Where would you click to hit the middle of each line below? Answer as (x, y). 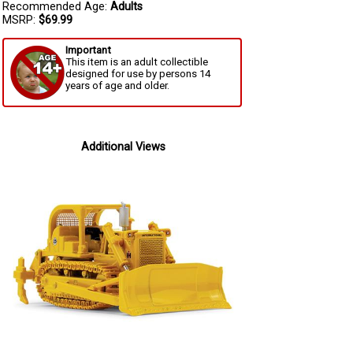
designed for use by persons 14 (138, 74)
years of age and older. (117, 86)
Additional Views (123, 147)
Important (88, 50)
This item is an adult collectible (137, 62)
